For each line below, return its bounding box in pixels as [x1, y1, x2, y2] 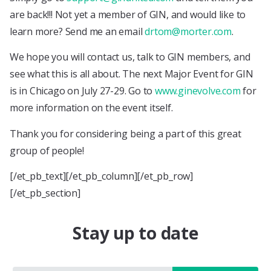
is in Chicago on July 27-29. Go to [10, 84, 155, 98]
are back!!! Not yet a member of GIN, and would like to [10, 7, 246, 21]
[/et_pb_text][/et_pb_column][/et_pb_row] [10, 169, 193, 183]
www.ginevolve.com [155, 84, 241, 98]
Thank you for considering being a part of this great [10, 126, 241, 140]
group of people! [10, 143, 84, 157]
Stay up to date [73, 221, 198, 245]
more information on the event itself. [10, 101, 173, 115]
